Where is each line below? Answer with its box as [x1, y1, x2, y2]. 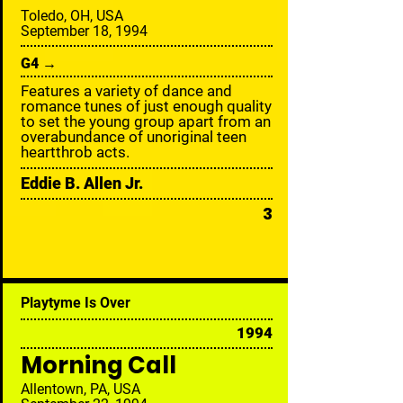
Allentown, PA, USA [21, 381, 140, 398]
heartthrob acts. [21, 143, 130, 161]
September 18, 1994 [21, 22, 148, 40]
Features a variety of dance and [21, 82, 232, 100]
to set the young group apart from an [21, 112, 271, 130]
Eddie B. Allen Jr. [21, 174, 143, 193]
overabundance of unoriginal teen [21, 128, 246, 146]
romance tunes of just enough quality [21, 97, 272, 115]
